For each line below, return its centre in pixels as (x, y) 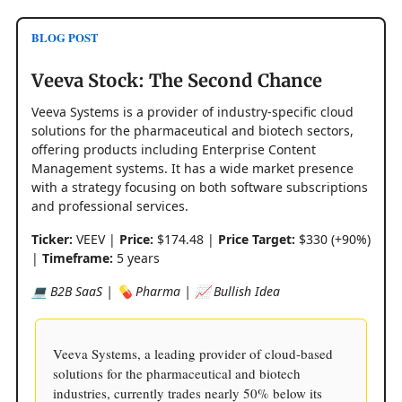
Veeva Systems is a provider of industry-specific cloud (192, 111)
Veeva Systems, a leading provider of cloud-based (193, 353)
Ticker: (52, 239)
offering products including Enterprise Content (174, 149)
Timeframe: (78, 258)
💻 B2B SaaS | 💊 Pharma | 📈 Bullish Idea (156, 291)
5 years (136, 258)
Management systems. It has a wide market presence (192, 168)
